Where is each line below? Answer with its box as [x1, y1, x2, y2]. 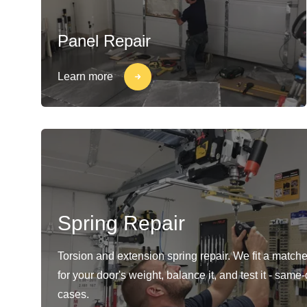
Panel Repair [58, 32, 151, 50]
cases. [58, 288, 89, 300]
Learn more [58, 71, 113, 82]
